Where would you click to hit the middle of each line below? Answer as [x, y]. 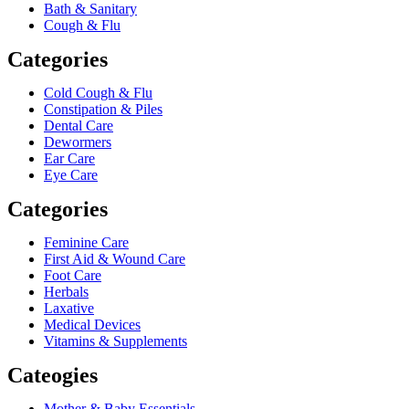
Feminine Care [86, 243]
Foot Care [73, 276]
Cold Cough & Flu [98, 93]
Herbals [66, 292]
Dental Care [79, 126]
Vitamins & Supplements [115, 341]
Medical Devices [92, 325]
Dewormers [78, 142]
